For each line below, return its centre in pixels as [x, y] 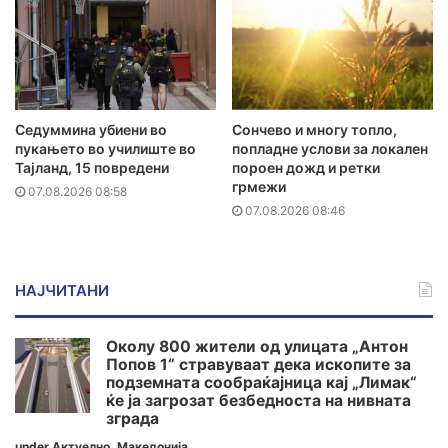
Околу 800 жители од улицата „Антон [257, 347]
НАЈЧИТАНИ [62, 291]
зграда [132, 419]
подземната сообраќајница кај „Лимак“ [261, 383]
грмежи [259, 187]
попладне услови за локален [330, 149]
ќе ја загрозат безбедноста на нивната [258, 401]
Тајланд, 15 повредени [92, 168]
